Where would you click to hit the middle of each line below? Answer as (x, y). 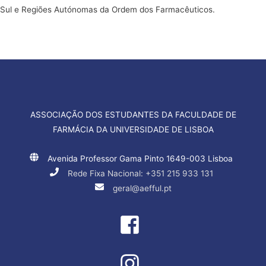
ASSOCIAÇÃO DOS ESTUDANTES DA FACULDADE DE (133, 115)
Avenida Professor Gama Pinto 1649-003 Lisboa (140, 159)
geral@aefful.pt (142, 189)
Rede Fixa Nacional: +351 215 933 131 (140, 174)
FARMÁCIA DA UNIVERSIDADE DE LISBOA (133, 130)
